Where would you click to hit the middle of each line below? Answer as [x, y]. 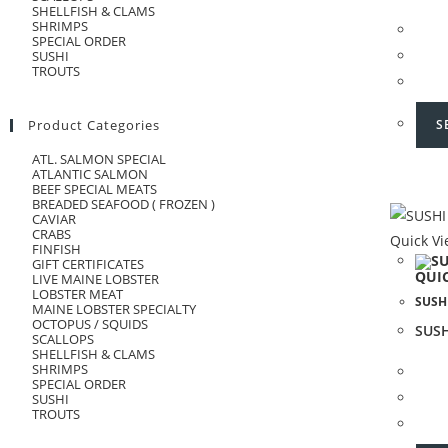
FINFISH [56, 249]
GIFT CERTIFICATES [88, 264]
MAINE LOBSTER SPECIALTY [114, 309]
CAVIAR [54, 219]
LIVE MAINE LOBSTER [95, 279]
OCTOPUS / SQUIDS [90, 324]
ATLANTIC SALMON [90, 174]
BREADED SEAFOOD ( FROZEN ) [123, 204]
